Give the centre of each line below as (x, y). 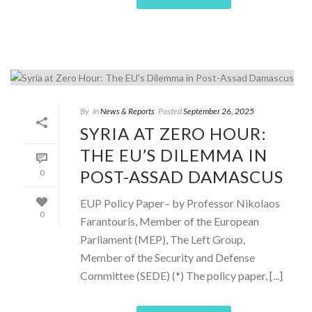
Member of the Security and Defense (167, 257)
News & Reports (127, 111)
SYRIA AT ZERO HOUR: (173, 133)
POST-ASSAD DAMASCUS (182, 176)
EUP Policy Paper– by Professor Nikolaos (180, 203)
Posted (170, 111)
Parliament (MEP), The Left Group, (163, 239)
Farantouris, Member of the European (170, 221)
